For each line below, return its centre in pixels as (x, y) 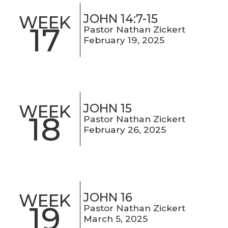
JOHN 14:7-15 (121, 19)
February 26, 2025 (125, 129)
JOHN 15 (108, 108)
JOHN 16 (108, 197)
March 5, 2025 (116, 218)
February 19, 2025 (124, 40)
